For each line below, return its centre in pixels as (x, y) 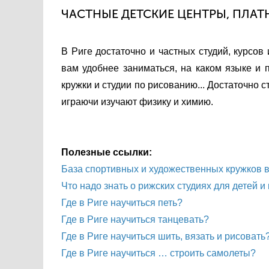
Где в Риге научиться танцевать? (135, 219)
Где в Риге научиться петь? (122, 203)
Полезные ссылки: (107, 152)
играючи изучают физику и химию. (137, 102)
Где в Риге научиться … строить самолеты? (159, 253)
